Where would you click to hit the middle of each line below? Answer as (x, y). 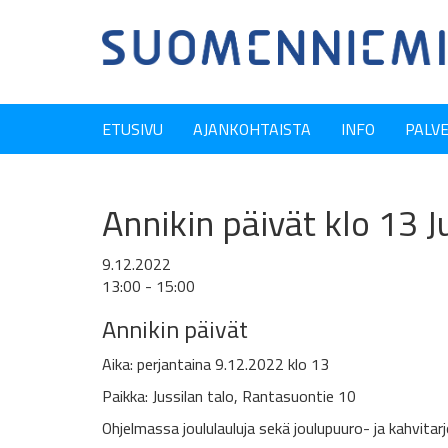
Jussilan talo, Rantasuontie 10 (254, 396)
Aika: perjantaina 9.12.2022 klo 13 (215, 364)
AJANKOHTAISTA (252, 129)
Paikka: (127, 396)
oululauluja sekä (240, 428)
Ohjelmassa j (144, 428)
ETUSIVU (132, 129)
